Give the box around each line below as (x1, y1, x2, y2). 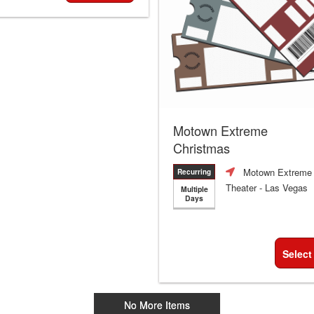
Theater (226, 181, 257, 195)
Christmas (173, 138, 230, 157)
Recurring (177, 166, 211, 177)
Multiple (180, 183, 208, 194)
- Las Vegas (257, 181, 308, 195)
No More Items (124, 297, 190, 312)
